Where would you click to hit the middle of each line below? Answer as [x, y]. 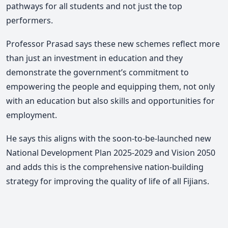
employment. [32, 115]
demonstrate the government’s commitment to [97, 73]
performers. [30, 21]
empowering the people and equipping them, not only [110, 87]
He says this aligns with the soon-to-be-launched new [109, 138]
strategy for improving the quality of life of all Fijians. [108, 181]
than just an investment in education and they [94, 58]
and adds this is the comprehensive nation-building [105, 167]
